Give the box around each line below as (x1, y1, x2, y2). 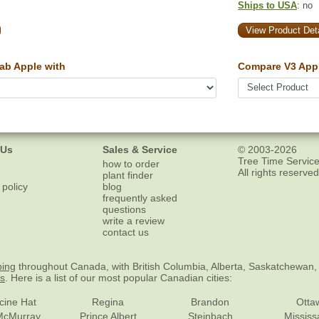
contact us (103, 226, 149, 239)
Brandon (191, 296, 230, 308)
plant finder (103, 169, 153, 182)
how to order (103, 158, 159, 170)
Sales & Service (103, 143, 177, 155)
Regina (92, 296, 125, 308)
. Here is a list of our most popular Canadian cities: (5, 272, 232, 284)
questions (103, 204, 146, 216)
